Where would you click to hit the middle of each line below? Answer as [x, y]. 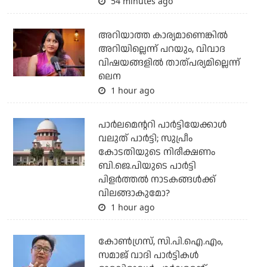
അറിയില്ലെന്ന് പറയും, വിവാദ [162, 49]
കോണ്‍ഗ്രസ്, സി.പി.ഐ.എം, [160, 241]
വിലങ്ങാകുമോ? [134, 193]
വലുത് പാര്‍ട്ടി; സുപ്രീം [145, 138]
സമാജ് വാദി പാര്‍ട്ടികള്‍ [148, 255]
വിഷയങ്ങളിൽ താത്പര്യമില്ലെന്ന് [169, 63]
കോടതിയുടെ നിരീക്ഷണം [156, 152]
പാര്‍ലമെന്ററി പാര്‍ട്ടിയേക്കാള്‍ [162, 125]
